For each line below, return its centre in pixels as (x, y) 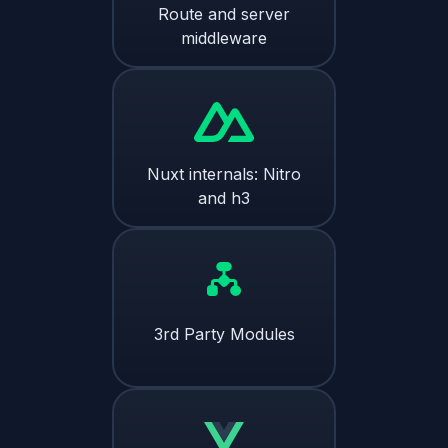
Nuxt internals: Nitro (224, 173)
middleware (224, 37)
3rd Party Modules (224, 333)
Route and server (224, 13)
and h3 (224, 197)
